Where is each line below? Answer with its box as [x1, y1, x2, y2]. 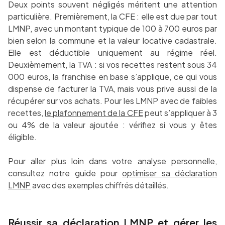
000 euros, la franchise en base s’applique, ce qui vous [8, 71, 217, 82]
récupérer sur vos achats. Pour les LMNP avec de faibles [8, 95, 217, 106]
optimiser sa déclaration [122, 168, 217, 179]
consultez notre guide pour [8, 168, 123, 179]
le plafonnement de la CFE [45, 107, 143, 119]
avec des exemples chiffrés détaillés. [31, 180, 169, 191]
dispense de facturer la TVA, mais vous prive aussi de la [8, 83, 217, 94]
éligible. [8, 132, 37, 143]
